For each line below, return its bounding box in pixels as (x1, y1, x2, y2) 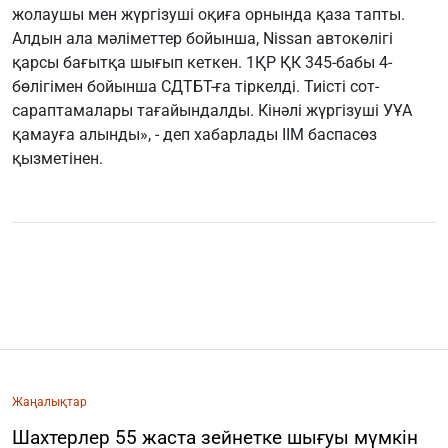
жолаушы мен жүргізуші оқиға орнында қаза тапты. (12, 5, 405, 25)
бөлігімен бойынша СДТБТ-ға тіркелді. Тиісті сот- (12, 77, 379, 97)
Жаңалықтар (12, 395, 87, 410)
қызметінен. (12, 149, 103, 169)
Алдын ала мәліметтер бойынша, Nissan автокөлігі (12, 29, 393, 49)
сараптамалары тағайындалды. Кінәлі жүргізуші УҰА (12, 101, 412, 121)
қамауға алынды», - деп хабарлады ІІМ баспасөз (12, 125, 377, 145)
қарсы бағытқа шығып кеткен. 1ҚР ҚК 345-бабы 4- (12, 53, 392, 73)
